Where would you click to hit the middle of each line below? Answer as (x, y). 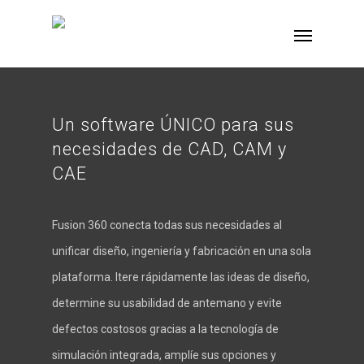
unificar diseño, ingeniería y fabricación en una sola (182, 251)
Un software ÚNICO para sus (173, 124)
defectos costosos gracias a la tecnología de (165, 329)
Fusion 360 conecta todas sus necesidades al (167, 225)
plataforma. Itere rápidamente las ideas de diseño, (181, 277)
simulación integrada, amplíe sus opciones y (164, 355)
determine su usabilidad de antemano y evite (167, 303)
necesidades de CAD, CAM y (169, 149)
